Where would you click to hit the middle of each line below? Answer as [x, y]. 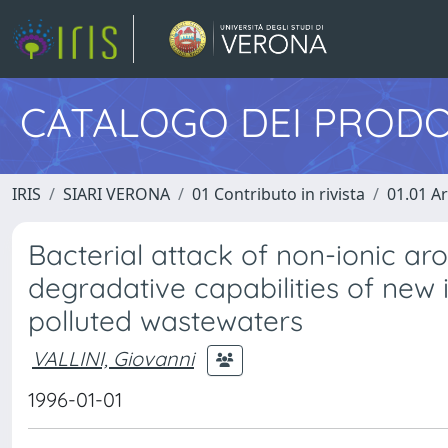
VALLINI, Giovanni [113, 358]
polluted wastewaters [165, 320]
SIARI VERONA [116, 194]
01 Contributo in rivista [278, 194]
